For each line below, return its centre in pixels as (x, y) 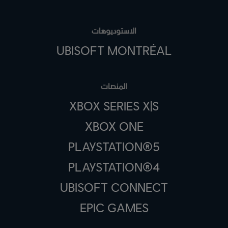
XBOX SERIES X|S (114, 106)
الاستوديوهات (114, 31)
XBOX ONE (114, 126)
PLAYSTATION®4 (114, 167)
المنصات (114, 86)
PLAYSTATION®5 (114, 147)
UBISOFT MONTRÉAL (114, 50)
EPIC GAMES (114, 208)
